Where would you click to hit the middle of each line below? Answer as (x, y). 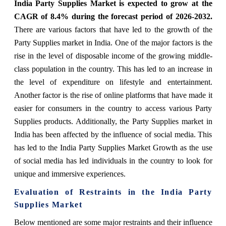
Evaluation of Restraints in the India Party (113, 192)
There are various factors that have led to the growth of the (113, 29)
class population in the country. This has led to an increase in (113, 69)
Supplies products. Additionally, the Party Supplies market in (113, 121)
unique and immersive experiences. (70, 174)
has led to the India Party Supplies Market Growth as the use (113, 147)
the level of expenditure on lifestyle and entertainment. (113, 82)
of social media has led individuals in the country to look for (113, 160)
